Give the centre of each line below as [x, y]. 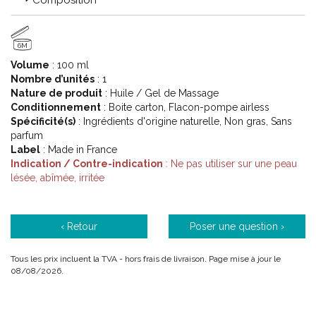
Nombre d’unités [53, 79]
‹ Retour [79, 226]
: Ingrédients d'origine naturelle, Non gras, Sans [184, 121]
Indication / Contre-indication [87, 164]
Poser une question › [237, 226]
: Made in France [79, 150]
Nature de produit [56, 93]
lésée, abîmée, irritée [57, 178]
